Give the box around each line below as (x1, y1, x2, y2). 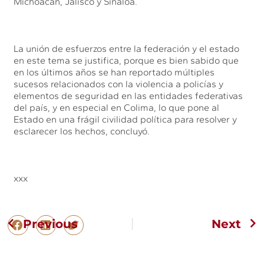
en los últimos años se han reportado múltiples (14, 66, 215, 78)
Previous (23, 217, 78, 232)
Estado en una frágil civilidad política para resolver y (14, 113, 237, 125)
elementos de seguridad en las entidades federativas (14, 90, 243, 101)
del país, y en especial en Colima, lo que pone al (14, 101, 220, 113)
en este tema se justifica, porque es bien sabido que (14, 54, 239, 66)
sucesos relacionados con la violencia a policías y (14, 78, 224, 90)
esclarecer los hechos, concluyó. (14, 125, 150, 137)
